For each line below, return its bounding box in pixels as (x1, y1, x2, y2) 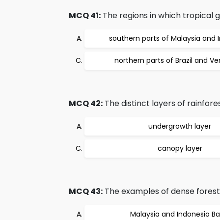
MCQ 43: (69, 186, 103, 197)
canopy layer (157, 143, 202, 153)
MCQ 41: (69, 10, 101, 21)
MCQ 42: (69, 98, 103, 109)
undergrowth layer (148, 121, 211, 131)
